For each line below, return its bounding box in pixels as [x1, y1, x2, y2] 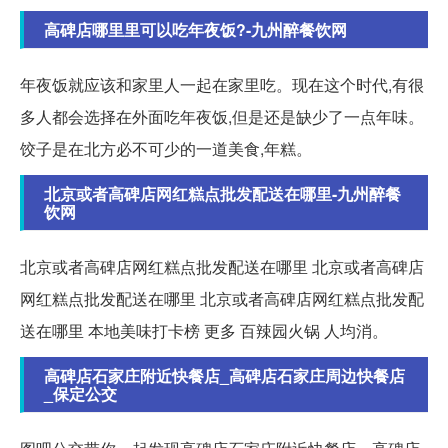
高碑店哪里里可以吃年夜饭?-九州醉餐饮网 [44, 18, 347, 42]
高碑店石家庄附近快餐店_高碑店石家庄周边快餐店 [44, 364, 405, 388]
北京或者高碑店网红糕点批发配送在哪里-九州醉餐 [44, 182, 401, 206]
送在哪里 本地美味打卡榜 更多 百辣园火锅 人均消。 [20, 319, 388, 343]
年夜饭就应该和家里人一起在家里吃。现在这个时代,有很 [20, 73, 424, 97]
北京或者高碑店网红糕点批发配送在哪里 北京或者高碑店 [20, 255, 424, 279]
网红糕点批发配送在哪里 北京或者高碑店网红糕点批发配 [20, 287, 424, 311]
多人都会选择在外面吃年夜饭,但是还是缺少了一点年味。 [20, 105, 424, 129]
